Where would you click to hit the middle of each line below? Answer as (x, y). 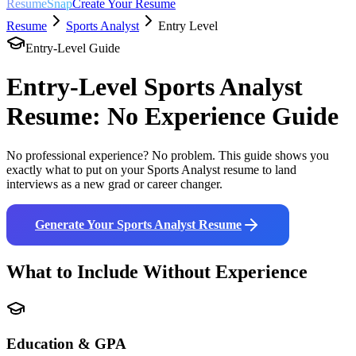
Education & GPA (66, 344)
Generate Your (76, 224)
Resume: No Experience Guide (172, 116)
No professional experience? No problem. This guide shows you (168, 155)
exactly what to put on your (75, 169)
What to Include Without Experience (157, 271)
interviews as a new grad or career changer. (114, 184)
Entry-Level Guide (73, 48)
